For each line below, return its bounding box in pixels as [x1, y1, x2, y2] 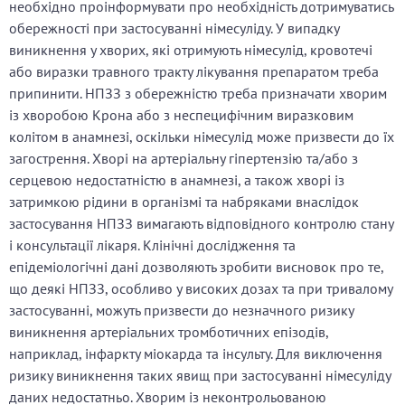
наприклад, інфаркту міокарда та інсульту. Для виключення [9, 344, 382, 363]
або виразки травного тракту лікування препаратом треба [9, 62, 379, 81]
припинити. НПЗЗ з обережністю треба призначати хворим [9, 84, 387, 103]
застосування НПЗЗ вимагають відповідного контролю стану [9, 214, 393, 233]
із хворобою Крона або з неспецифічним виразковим [9, 106, 353, 125]
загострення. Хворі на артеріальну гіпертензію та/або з [9, 149, 358, 168]
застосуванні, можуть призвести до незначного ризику [9, 301, 353, 320]
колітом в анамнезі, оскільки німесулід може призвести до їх [9, 127, 394, 146]
